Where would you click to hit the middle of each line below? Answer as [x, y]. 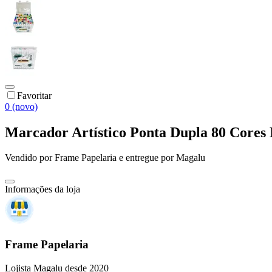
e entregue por [145, 158]
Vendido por [30, 158]
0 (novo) [21, 106]
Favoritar [34, 95]
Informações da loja [42, 189]
